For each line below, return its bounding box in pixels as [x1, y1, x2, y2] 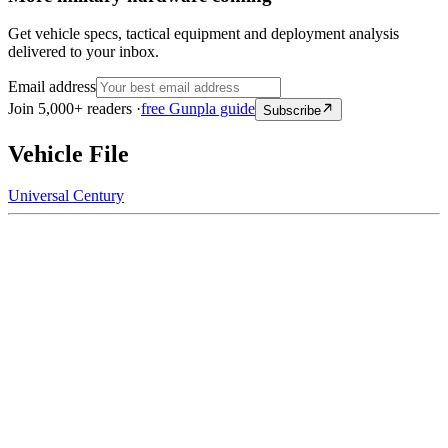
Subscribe [263, 102, 321, 118]
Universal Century [8, 187, 124, 205]
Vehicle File [8, 140, 129, 167]
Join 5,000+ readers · [8, 100, 141, 118]
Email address [8, 78, 96, 96]
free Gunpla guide [141, 100, 255, 118]
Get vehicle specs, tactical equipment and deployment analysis [8, 25, 399, 43]
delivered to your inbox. [8, 43, 159, 61]
